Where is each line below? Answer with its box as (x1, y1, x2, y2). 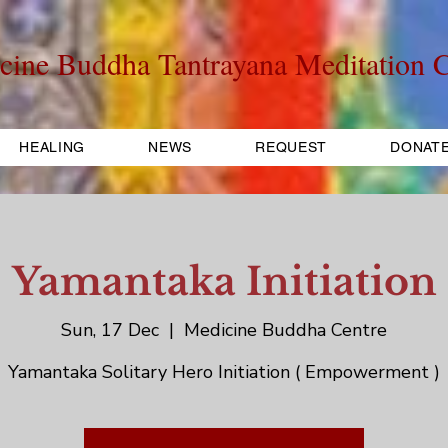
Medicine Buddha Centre (184, 318, 387, 343)
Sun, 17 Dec (61, 318, 159, 343)
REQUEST (255, 139, 328, 155)
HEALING (19, 139, 86, 155)
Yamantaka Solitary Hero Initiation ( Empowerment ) (8, 360, 440, 385)
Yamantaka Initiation (11, 258, 437, 305)
